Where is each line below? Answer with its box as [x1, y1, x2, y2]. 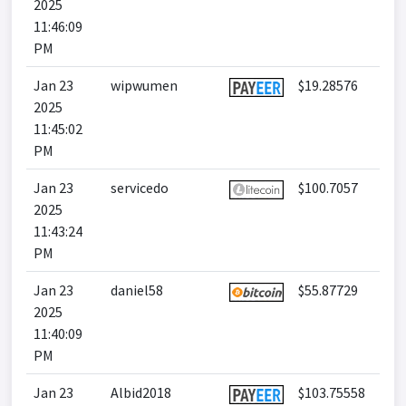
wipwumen [111, 76, 178, 94]
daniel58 [111, 281, 163, 299]
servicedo [111, 179, 169, 197]
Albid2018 [111, 383, 171, 401]
